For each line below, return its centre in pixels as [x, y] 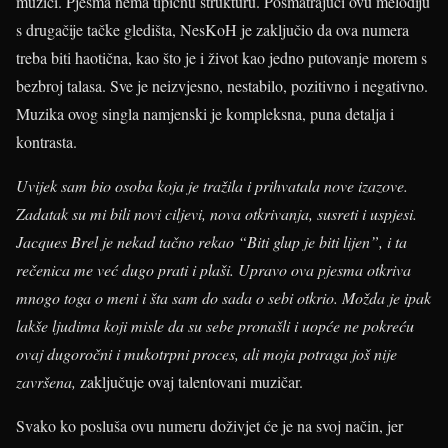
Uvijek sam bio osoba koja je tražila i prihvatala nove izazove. [212, 185]
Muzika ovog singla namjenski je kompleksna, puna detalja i [205, 113]
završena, [48, 381]
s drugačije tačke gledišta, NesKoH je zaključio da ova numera [212, 29]
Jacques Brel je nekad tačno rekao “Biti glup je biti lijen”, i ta [211, 241]
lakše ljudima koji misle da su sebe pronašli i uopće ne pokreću [215, 325]
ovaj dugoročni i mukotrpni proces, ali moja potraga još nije [206, 353]
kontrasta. [46, 141]
